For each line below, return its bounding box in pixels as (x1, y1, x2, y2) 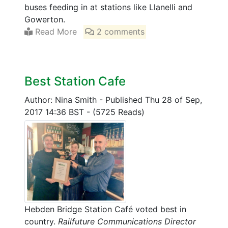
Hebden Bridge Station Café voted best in (24, 204, 186, 215)
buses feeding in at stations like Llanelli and (24, 2, 192, 13)
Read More (33, 26, 77, 37)
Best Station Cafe (24, 74, 126, 89)
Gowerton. (24, 14, 65, 25)
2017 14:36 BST (24, 107, 87, 118)
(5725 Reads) (93, 107, 145, 118)
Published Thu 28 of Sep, (105, 95, 202, 105)
